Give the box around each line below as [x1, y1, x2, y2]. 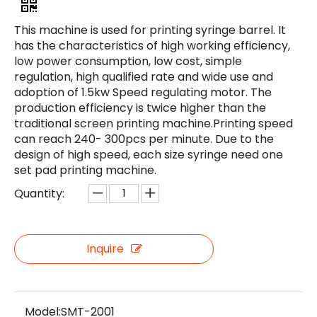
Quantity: [14, 185, 64, 202]
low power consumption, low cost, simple [14, 53, 242, 69]
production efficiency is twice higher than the [14, 100, 266, 116]
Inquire [86, 241, 124, 257]
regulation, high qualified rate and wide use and [14, 69, 273, 85]
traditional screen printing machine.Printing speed [14, 115, 293, 132]
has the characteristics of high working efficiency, [14, 38, 290, 54]
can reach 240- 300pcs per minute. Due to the [14, 131, 274, 147]
